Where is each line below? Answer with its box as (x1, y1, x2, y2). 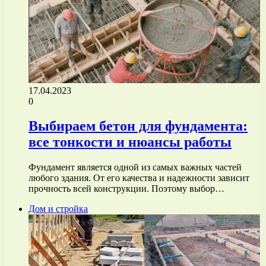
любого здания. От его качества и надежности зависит (28, 173, 249, 183)
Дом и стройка (28, 204, 88, 214)
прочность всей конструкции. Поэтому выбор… (28, 183, 224, 194)
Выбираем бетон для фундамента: (28, 118, 248, 134)
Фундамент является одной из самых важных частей (28, 162, 242, 173)
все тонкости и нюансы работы (28, 134, 232, 150)
